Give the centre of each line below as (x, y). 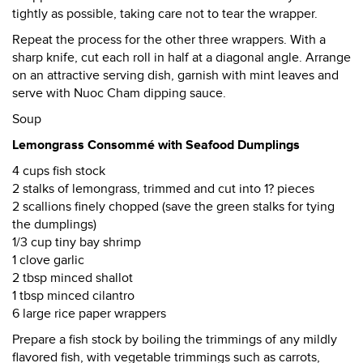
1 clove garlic (48, 260)
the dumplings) (54, 224)
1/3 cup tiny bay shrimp (77, 242)
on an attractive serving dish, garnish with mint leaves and (175, 75)
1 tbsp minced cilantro (73, 296)
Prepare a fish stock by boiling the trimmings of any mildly (175, 340)
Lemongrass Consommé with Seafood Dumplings (156, 145)
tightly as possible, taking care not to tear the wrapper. (165, 14)
